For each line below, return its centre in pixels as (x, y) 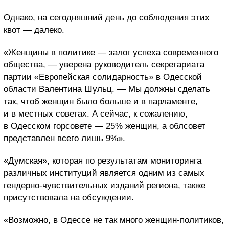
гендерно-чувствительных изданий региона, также (105, 185)
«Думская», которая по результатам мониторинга (102, 161)
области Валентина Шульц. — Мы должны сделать (107, 89)
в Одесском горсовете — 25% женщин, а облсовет (105, 126)
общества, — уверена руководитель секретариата (104, 64)
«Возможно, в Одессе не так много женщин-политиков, (114, 220)
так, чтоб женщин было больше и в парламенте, (101, 101)
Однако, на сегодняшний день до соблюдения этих (107, 17)
